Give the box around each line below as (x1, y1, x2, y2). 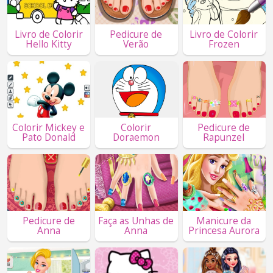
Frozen (208, 38, 239, 51)
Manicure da (196, 214, 252, 228)
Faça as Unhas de (98, 214, 174, 228)
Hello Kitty (25, 38, 72, 51)
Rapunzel (203, 131, 245, 144)
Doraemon (112, 131, 160, 144)
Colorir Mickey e (12, 121, 85, 135)
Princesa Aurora (188, 224, 260, 238)
